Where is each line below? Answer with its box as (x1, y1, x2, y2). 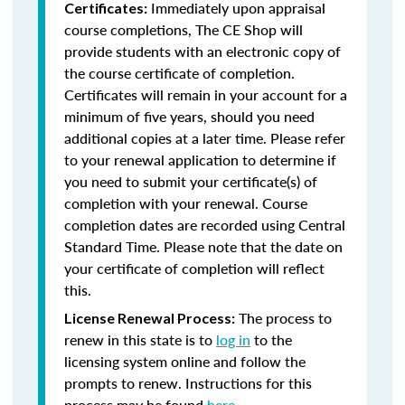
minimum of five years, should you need (64, 106, 315, 127)
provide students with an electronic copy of (64, 41, 341, 61)
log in (216, 329, 250, 350)
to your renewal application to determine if (64, 149, 336, 170)
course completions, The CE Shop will (64, 19, 303, 40)
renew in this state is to (64, 329, 216, 350)
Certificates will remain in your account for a (64, 84, 347, 105)
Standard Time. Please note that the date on (64, 236, 343, 257)
